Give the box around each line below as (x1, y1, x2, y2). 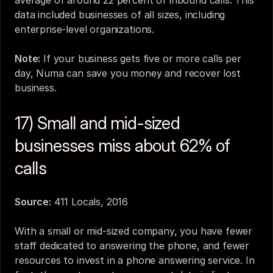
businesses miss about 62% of (15, 135, 230, 156)
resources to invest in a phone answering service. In (15, 254, 255, 266)
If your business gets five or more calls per (40, 52, 242, 65)
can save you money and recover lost (63, 67, 241, 79)
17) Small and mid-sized (15, 113, 180, 133)
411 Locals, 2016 (54, 196, 129, 208)
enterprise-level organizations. (15, 23, 155, 35)
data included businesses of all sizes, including (15, 9, 225, 21)
